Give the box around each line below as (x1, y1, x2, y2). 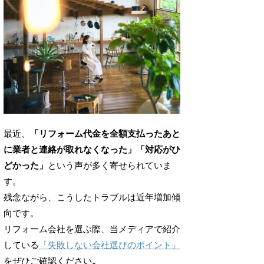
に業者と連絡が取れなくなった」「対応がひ (4, 144, 180, 155)
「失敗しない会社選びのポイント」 (39, 239, 180, 250)
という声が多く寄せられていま (48, 160, 171, 171)
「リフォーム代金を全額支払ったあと (30, 128, 180, 139)
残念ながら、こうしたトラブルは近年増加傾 (4, 192, 180, 203)
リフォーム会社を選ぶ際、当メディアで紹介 (4, 223, 180, 235)
